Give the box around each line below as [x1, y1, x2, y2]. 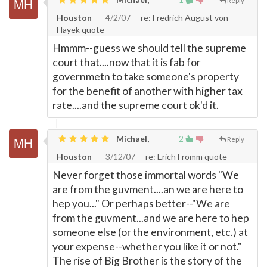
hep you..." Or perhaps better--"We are [52, 197, 230, 210]
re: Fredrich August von [139, 13, 228, 23]
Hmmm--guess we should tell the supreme [52, 42, 246, 54]
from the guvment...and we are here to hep [52, 212, 249, 224]
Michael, [114, 133, 149, 144]
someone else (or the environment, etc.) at [52, 226, 248, 238]
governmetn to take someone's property [52, 70, 239, 83]
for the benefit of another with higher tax [52, 85, 243, 97]
